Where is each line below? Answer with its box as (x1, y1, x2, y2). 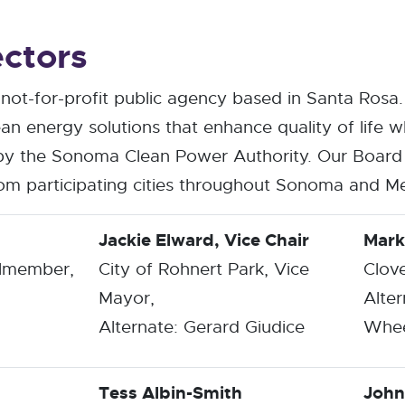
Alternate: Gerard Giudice (99, 316, 305, 338)
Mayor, (99, 287, 155, 309)
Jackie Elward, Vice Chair (99, 229, 309, 251)
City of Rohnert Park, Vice (99, 258, 309, 280)
